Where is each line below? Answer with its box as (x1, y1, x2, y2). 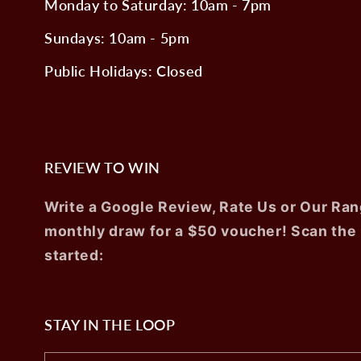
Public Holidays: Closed (44, 61, 203, 80)
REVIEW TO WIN (44, 159, 160, 177)
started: (44, 247, 104, 264)
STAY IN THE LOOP (44, 316, 176, 334)
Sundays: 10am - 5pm (44, 28, 190, 47)
